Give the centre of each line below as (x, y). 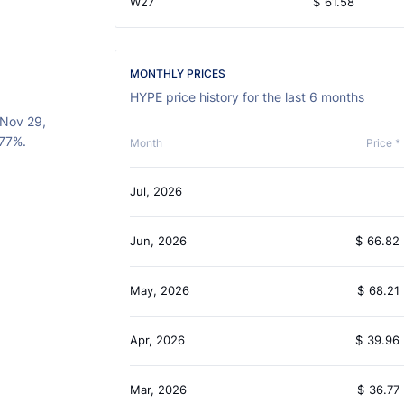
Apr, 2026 (157, 340)
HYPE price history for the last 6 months (247, 97)
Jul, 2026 (156, 192)
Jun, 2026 (158, 241)
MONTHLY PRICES (177, 74)
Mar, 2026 (158, 390)
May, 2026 (159, 291)
